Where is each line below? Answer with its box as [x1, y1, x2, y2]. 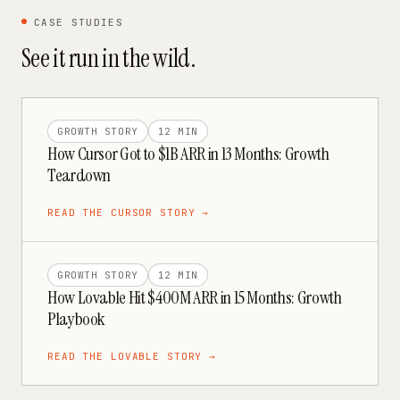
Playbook [47, 307, 106, 330]
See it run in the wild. [21, 42, 195, 75]
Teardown [47, 163, 112, 187]
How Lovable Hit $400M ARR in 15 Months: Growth [47, 286, 342, 309]
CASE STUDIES [34, 16, 123, 29]
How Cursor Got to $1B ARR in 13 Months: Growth [47, 142, 329, 165]
